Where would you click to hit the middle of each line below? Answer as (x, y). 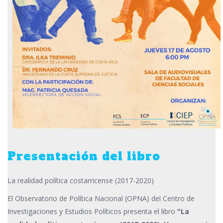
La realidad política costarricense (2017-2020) (81, 180)
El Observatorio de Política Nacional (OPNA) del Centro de (101, 198)
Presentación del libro (84, 156)
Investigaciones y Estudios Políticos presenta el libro (92, 211)
